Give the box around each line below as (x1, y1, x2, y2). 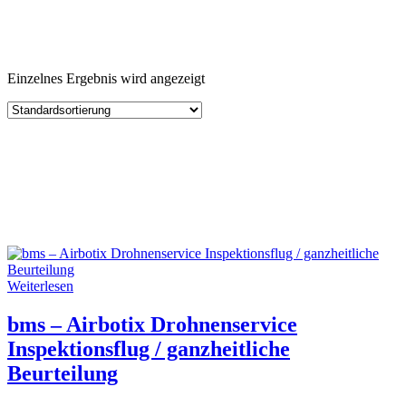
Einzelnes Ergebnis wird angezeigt (7, 71, 205, 86)
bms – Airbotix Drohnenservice (7, 312, 297, 336)
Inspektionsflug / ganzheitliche (7, 336, 290, 361)
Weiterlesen (7, 278, 73, 294)
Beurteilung (7, 361, 118, 385)
